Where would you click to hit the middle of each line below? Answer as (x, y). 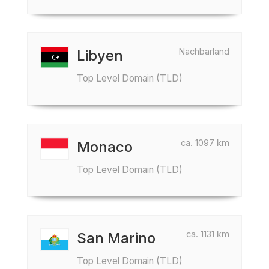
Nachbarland (204, 51)
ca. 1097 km (205, 143)
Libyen (100, 56)
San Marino (116, 238)
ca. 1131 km (208, 234)
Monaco (105, 147)
